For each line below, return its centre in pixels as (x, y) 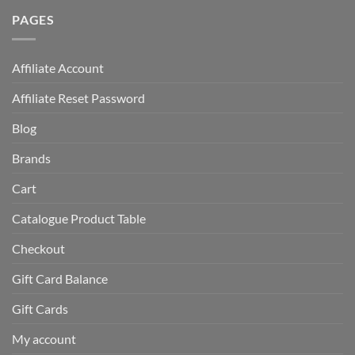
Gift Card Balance (60, 278)
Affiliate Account (58, 67)
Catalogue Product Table (79, 218)
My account (44, 338)
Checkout (38, 248)
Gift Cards (40, 308)
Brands (31, 158)
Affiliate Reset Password (78, 97)
